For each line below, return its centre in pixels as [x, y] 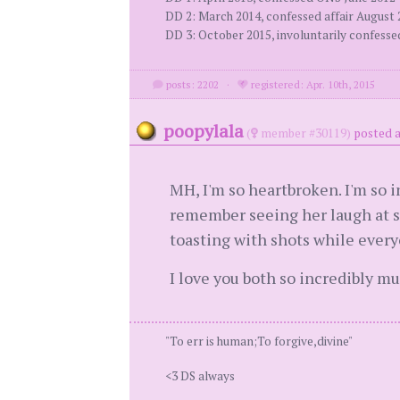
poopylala [203, 131]
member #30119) [304, 133]
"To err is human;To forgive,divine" [258, 341]
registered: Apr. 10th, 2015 [312, 84]
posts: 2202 [192, 84]
